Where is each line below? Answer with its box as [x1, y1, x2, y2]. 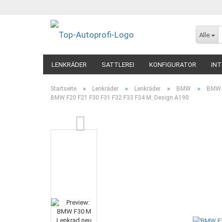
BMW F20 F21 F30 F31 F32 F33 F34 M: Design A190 [51, 94, 189, 101]
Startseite [51, 85, 76, 92]
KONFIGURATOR [149, 61, 196, 68]
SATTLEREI [102, 61, 134, 68]
